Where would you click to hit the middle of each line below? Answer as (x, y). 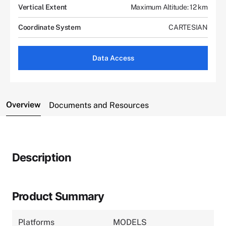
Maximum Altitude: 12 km (169, 7)
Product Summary (58, 196)
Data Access (113, 58)
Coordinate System (49, 27)
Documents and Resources (99, 105)
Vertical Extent (43, 7)
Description (42, 157)
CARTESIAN (188, 27)
